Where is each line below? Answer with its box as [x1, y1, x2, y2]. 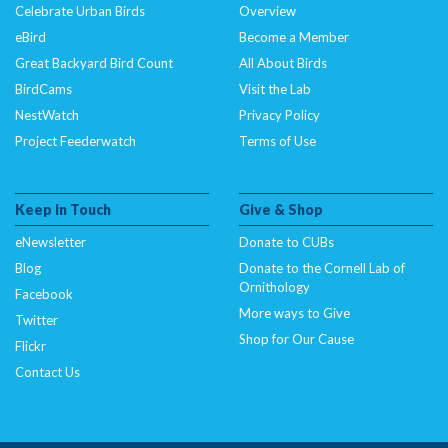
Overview [239, 3, 296, 20]
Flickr [15, 338, 46, 355]
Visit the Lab [239, 81, 311, 98]
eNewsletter [15, 234, 86, 251]
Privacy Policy [239, 107, 320, 124]
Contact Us [15, 364, 80, 381]
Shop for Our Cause [239, 331, 354, 348]
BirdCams [15, 81, 72, 98]
